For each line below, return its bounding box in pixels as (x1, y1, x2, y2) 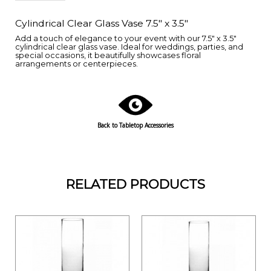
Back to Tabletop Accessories (97, 120, 174, 129)
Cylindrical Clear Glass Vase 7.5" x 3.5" (15, 17, 188, 29)
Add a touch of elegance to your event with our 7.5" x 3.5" (15, 33, 237, 43)
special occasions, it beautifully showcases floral (15, 50, 201, 60)
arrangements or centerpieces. (15, 59, 138, 68)
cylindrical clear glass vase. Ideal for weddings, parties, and (15, 42, 243, 51)
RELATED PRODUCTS (66, 175, 205, 192)
